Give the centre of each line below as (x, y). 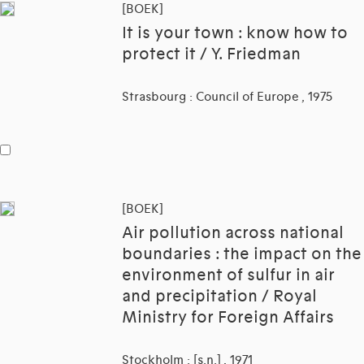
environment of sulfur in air (228, 276)
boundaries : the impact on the (242, 255)
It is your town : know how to (235, 34)
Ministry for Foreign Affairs (228, 318)
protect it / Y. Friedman (211, 55)
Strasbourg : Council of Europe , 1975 (227, 97)
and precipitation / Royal (219, 297)
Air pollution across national (233, 234)
